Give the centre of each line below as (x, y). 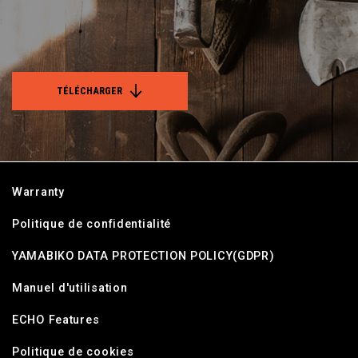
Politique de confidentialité (92, 225)
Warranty (38, 193)
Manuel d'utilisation (70, 288)
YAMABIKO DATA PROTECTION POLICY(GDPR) (143, 257)
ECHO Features (56, 320)
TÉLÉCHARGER (89, 91)
